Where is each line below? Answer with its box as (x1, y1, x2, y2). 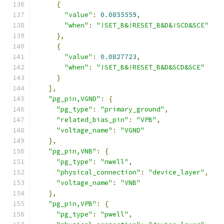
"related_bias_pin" (56, 115, 128, 124)
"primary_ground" (100, 105, 164, 113)
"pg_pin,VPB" (48, 199, 96, 208)
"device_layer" (148, 168, 204, 176)
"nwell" (100, 157, 128, 166)
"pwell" (100, 210, 128, 218)
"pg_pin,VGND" (48, 94, 100, 103)
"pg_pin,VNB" (48, 147, 96, 155)
